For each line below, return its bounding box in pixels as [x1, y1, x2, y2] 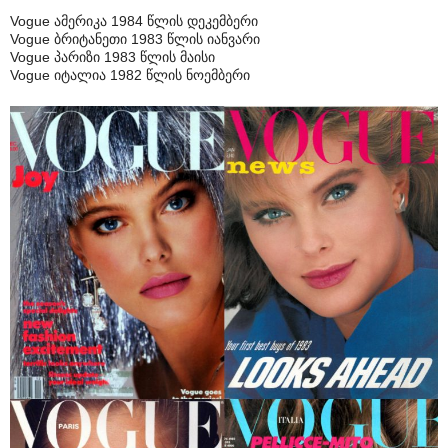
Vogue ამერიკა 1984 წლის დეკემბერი [10, 13, 258, 30]
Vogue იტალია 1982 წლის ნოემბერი [10, 67, 250, 84]
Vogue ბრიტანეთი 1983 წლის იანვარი [10, 31, 260, 48]
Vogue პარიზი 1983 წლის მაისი [10, 49, 215, 66]
